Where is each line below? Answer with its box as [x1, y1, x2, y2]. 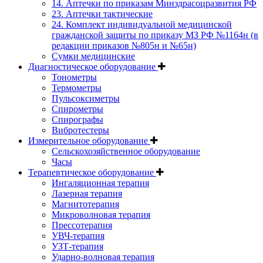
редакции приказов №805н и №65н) [52, 40, 196, 50]
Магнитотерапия [52, 198, 119, 209]
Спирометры [52, 103, 103, 114]
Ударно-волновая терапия [52, 251, 154, 262]
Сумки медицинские [52, 50, 135, 61]
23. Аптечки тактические [52, 8, 153, 19]
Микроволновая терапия [52, 209, 150, 220]
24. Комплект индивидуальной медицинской [52, 19, 232, 29]
